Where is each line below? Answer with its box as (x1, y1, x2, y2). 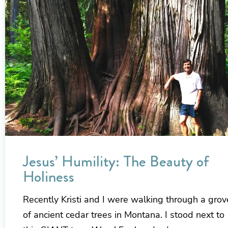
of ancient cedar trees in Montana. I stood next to (23, 208, 224, 221)
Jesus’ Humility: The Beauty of (23, 150, 209, 172)
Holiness (23, 165, 74, 187)
